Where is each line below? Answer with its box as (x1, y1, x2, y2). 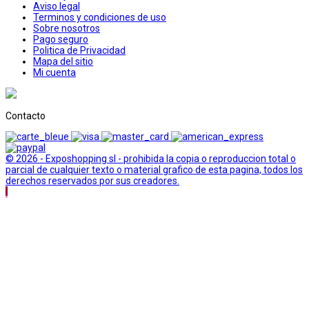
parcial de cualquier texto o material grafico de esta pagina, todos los (6, 163, 303, 175)
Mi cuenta (33, 66, 76, 78)
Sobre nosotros (33, 22, 100, 34)
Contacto (6, 110, 46, 121)
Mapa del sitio (33, 55, 93, 67)
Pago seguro (33, 33, 88, 45)
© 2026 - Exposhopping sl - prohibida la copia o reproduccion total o (6, 152, 296, 164)
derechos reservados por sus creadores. (6, 175, 179, 186)
